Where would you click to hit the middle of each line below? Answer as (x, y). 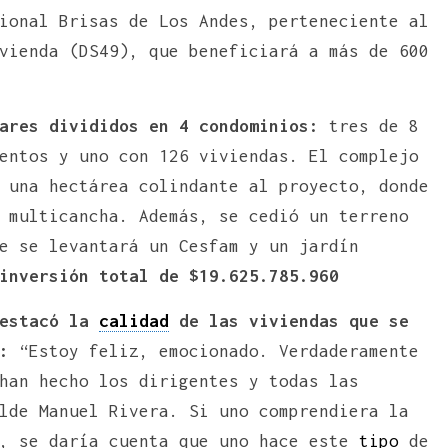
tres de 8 (369, 125)
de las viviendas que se (289, 320)
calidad (134, 320)
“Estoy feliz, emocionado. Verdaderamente (214, 350)
